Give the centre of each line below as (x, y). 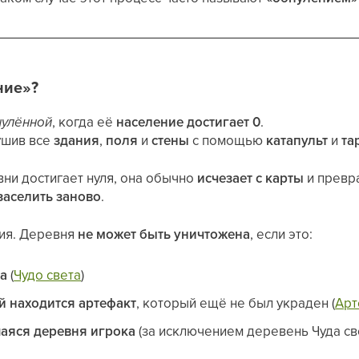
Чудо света (48, 275)
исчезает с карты (251, 178)
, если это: (282, 234)
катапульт (297, 140)
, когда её (85, 122)
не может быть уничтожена (164, 234)
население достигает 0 (189, 122)
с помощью (228, 140)
